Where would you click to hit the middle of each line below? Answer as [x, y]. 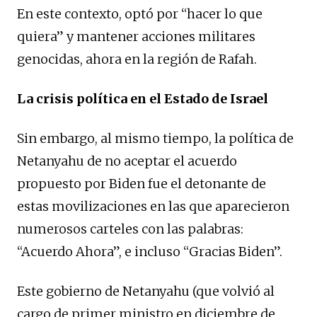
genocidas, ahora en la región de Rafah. [137, 59]
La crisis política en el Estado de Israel [143, 98]
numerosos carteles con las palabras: [130, 229]
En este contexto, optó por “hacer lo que [140, 13]
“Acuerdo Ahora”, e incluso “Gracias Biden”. [150, 251]
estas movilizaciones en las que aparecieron [153, 206]
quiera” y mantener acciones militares [136, 36]
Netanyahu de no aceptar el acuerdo [127, 161]
